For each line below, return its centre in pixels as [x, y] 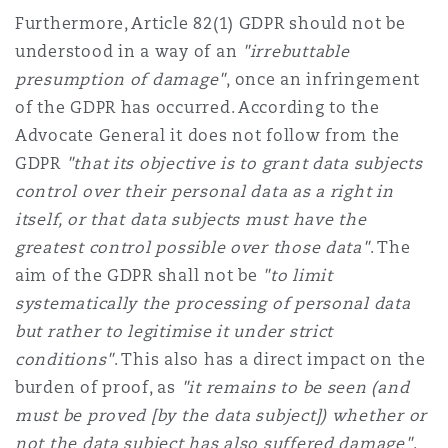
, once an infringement [323, 79]
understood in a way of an [128, 51]
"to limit [297, 275]
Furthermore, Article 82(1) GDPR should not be [210, 23]
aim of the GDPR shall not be [139, 275]
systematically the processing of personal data [213, 303]
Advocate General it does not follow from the [208, 135]
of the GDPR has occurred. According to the [197, 107]
